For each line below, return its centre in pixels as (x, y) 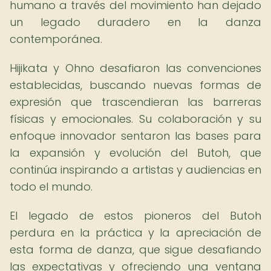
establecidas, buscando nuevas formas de (135, 85)
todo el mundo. (51, 187)
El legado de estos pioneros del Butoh (135, 216)
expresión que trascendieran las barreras (135, 102)
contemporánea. (56, 39)
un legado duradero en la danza (135, 22)
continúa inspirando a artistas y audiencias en (135, 170)
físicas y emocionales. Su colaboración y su (135, 119)
